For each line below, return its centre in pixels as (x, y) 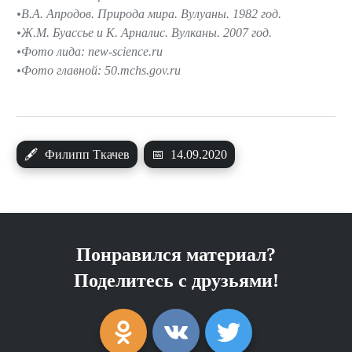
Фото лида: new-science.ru (92, 51)
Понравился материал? (176, 254)
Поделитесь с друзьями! (176, 280)
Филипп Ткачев (86, 154)
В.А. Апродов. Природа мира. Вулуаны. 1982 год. (151, 13)
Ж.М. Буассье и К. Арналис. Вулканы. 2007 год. (147, 32)
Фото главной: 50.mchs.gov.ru (101, 70)
